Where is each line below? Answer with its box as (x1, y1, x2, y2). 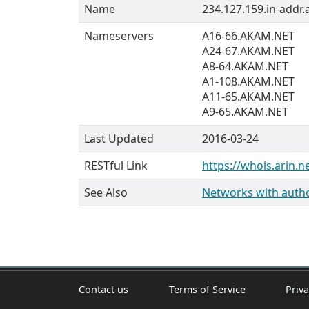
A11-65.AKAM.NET (202, 89, 295, 104)
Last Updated (84, 131, 154, 146)
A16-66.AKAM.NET (202, 28, 295, 43)
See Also (84, 185, 128, 200)
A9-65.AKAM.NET (202, 104, 288, 119)
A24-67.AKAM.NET (202, 43, 295, 59)
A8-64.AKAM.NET (202, 59, 288, 74)
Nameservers (84, 28, 154, 43)
